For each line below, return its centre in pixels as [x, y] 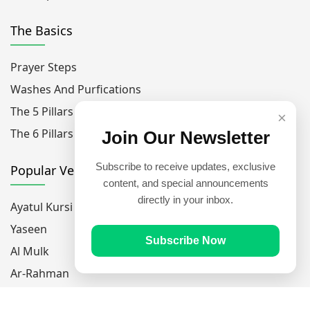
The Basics [42, 30]
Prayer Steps [44, 67]
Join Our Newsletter [185, 138]
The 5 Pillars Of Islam [65, 111]
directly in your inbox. [185, 200]
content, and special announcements [185, 183]
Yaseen [29, 229]
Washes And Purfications [76, 89]
